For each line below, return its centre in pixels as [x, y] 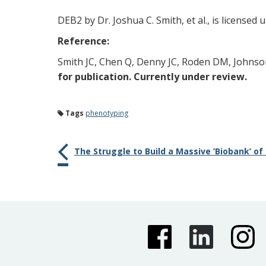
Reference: [83, 41]
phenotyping [107, 113]
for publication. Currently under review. [152, 77]
